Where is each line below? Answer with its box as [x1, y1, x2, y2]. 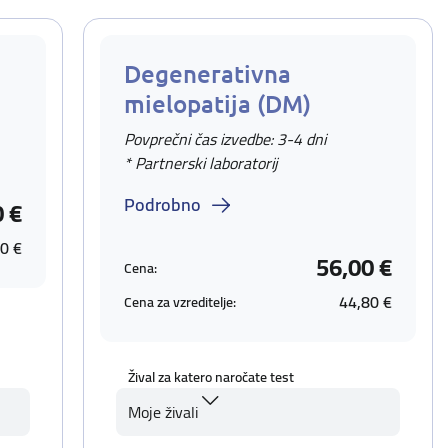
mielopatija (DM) [124, 88, 311, 119]
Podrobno [124, 188, 201, 221]
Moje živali [128, 397, 198, 427]
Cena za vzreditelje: [124, 288, 236, 315]
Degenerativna [124, 58, 291, 89]
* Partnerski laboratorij [124, 148, 278, 178]
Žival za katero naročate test [128, 364, 294, 390]
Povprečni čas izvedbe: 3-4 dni [124, 124, 326, 154]
